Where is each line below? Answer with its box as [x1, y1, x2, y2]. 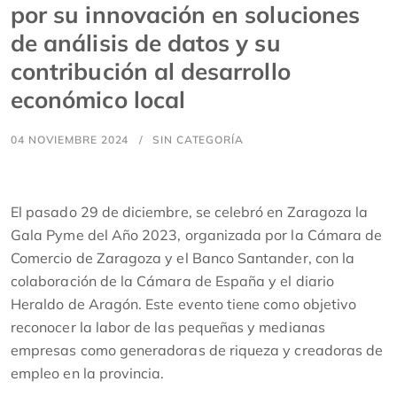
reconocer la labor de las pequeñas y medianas [11, 317, 325, 336]
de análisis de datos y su [11, 27, 281, 58]
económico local [11, 84, 185, 114]
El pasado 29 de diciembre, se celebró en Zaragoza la [11, 202, 369, 221]
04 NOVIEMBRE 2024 [11, 132, 129, 146]
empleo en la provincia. [11, 363, 165, 382]
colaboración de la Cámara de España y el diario [11, 271, 335, 290]
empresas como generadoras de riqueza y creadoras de [11, 340, 384, 359]
